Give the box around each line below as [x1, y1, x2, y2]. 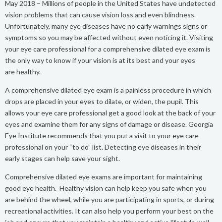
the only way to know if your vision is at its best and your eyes [5, 56, 195, 65]
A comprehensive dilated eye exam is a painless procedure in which [5, 86, 211, 95]
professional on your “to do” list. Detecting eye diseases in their [5, 143, 201, 152]
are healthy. [5, 67, 41, 76]
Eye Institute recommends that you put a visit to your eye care [5, 131, 199, 140]
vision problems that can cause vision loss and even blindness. [5, 10, 196, 19]
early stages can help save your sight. [5, 154, 120, 163]
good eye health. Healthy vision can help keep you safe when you [5, 184, 207, 193]
